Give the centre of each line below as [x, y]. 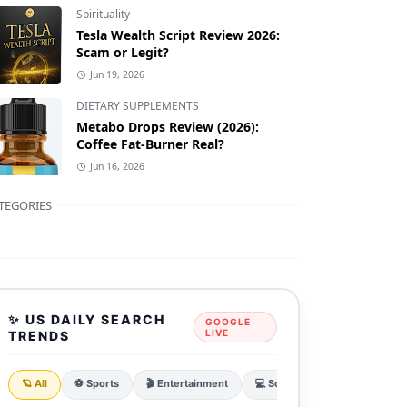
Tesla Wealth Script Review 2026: [178, 35]
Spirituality [103, 15]
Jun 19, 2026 [117, 75]
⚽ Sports [96, 383]
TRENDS [39, 335]
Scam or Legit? [123, 53]
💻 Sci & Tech [286, 383]
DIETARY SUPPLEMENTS [138, 106]
